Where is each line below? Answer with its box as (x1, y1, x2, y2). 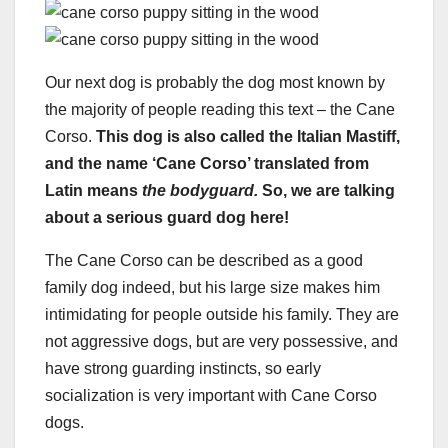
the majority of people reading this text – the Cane (45, 101, 395, 119)
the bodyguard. (142, 182, 258, 200)
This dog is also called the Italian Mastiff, (96, 128, 400, 146)
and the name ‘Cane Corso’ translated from (45, 155, 369, 173)
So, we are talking (258, 182, 395, 200)
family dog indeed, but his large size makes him (45, 279, 380, 297)
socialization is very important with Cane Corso (45, 387, 377, 405)
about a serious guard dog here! (45, 209, 289, 227)
